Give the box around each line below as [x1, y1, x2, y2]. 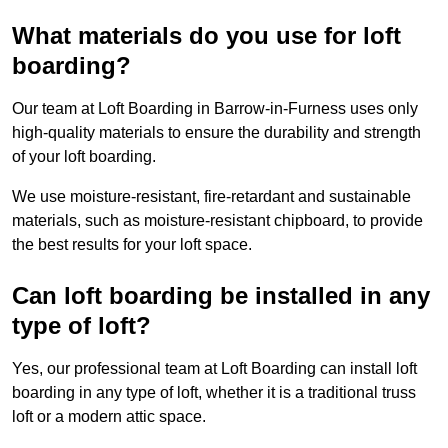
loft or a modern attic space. [12, 408, 206, 426]
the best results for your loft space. [12, 236, 252, 254]
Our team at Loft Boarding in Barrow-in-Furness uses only [12, 100, 418, 118]
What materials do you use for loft [12, 22, 401, 50]
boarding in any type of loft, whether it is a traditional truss [12, 384, 416, 402]
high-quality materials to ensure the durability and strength [12, 124, 421, 142]
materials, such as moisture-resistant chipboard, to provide [12, 212, 423, 230]
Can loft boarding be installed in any [12, 282, 430, 310]
